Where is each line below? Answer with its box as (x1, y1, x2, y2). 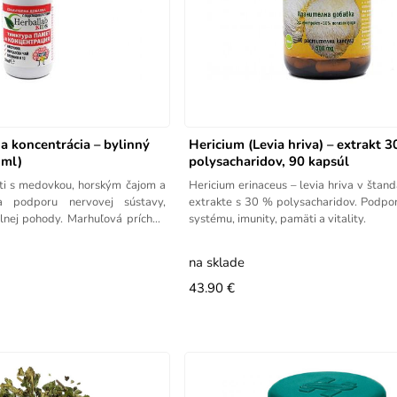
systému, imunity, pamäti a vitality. (189, 210, 367, 227)
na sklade (189, 253, 245, 271)
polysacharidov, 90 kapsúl (189, 152, 350, 170)
